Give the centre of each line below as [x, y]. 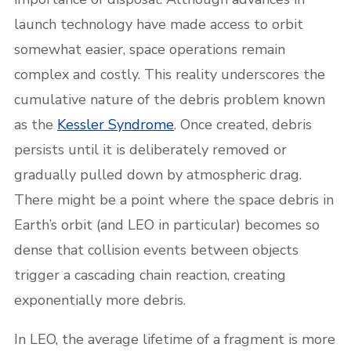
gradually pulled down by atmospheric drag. [158, 174]
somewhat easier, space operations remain [150, 49]
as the [36, 124]
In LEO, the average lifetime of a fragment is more [175, 339]
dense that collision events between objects [156, 250]
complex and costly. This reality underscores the [170, 74]
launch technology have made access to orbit [159, 24]
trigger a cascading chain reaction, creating [150, 275]
